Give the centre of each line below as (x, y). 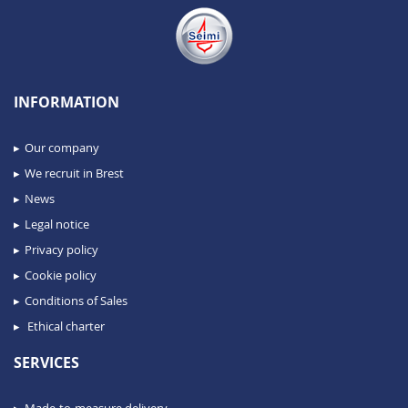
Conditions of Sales (76, 301)
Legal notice (57, 224)
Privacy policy (61, 250)
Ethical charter (65, 326)
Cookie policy (61, 275)
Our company (62, 148)
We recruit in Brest (74, 173)
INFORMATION (66, 102)
